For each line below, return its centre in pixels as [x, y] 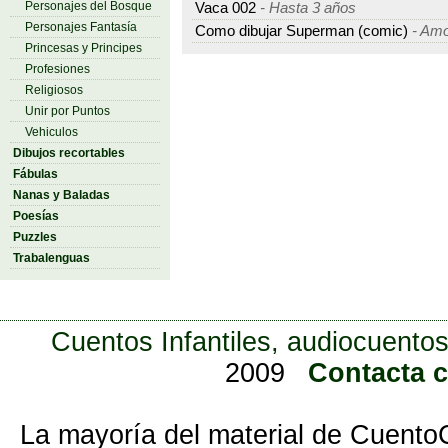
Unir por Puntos [67, 111]
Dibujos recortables [69, 153]
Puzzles [35, 237]
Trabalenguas [51, 258]
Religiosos [54, 90]
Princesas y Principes [83, 48]
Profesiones [57, 69]
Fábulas [35, 174]
